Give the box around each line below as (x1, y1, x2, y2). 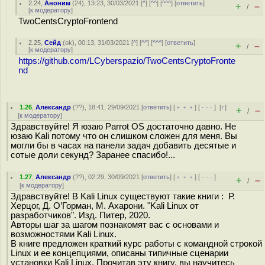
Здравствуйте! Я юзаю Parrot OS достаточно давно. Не (11, 122, 236, 131)
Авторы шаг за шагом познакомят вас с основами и (11, 220, 219, 230)
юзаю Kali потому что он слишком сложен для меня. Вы (11, 131, 237, 141)
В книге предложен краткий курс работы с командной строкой (11, 239, 262, 248)
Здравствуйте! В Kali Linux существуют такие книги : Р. (11, 192, 235, 201)
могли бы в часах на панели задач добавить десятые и (11, 141, 236, 150)
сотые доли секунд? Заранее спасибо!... (11, 150, 175, 160)
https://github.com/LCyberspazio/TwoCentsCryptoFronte (18, 56, 235, 66)
